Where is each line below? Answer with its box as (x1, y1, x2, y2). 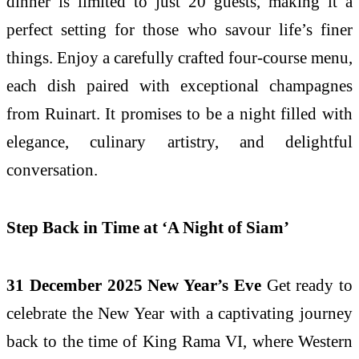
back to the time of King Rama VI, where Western (6, 331, 353, 350)
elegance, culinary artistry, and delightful (6, 132, 353, 151)
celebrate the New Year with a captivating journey (6, 303, 353, 322)
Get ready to (266, 275, 353, 294)
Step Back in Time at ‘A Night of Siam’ (6, 218, 289, 237)
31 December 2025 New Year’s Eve (6, 275, 261, 294)
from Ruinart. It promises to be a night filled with (6, 104, 353, 123)
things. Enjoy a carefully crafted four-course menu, (6, 48, 353, 67)
